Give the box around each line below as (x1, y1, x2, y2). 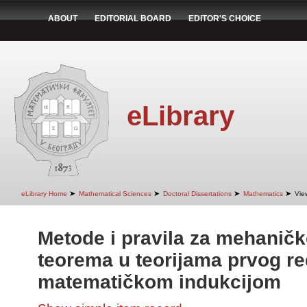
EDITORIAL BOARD (95, 14, 171, 23)
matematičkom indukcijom (38, 271, 281, 293)
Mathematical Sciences (79, 190, 151, 197)
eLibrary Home (21, 190, 67, 197)
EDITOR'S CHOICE (188, 14, 261, 23)
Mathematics (243, 190, 283, 197)
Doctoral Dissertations (163, 190, 232, 197)
